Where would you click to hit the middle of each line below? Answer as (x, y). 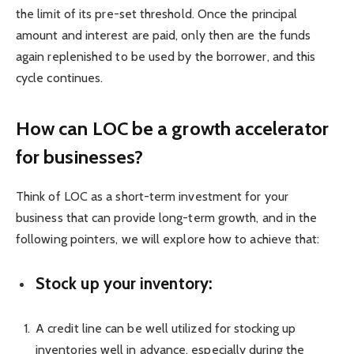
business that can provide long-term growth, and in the (167, 217)
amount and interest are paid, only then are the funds (164, 36)
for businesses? (80, 156)
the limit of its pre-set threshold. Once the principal (157, 14)
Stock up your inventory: (124, 283)
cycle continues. (60, 78)
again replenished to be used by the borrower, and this (166, 57)
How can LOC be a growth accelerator (172, 128)
